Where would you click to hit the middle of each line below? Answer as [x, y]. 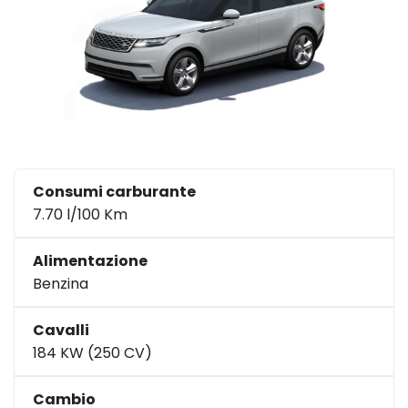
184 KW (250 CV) [92, 352]
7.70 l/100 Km [80, 214]
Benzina [61, 283]
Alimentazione [90, 260]
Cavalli [61, 330]
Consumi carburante [114, 191]
